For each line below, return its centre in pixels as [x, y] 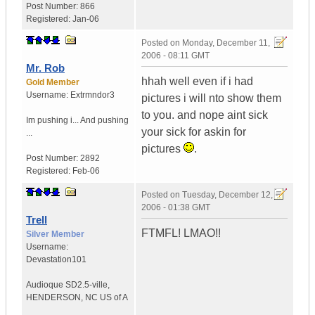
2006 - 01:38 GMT [176, 208]
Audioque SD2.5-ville [67, 285]
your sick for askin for [194, 132]
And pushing [104, 121]
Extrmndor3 [92, 95]
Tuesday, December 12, [227, 195]
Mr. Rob [45, 68]
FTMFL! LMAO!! [181, 233]
